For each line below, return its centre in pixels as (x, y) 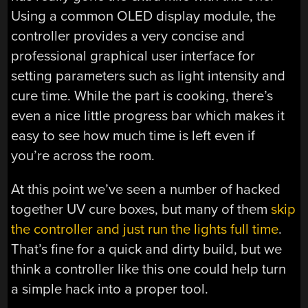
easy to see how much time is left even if (133, 136)
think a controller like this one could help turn (149, 269)
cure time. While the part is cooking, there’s (142, 96)
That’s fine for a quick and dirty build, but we (147, 250)
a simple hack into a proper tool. (110, 289)
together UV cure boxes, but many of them (141, 210)
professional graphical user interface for (133, 56)
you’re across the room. (83, 156)
